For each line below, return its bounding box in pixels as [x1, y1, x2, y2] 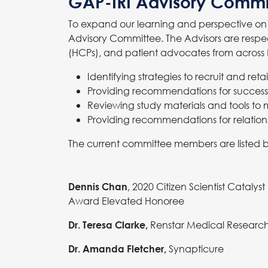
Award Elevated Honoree [68, 194, 184, 207]
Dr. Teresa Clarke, [68, 218, 148, 230]
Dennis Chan [68, 180, 127, 192]
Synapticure [166, 242, 224, 255]
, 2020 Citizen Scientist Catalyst [127, 179, 265, 193]
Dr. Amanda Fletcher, [68, 242, 166, 254]
